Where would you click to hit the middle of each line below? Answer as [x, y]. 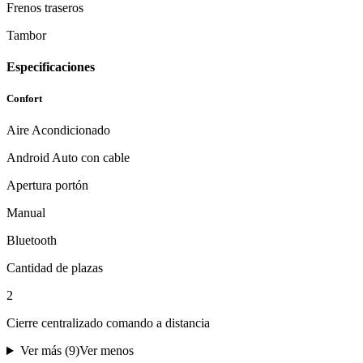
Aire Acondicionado [58, 130]
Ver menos [106, 351]
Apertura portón [47, 186]
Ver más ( [44, 351]
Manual [26, 213]
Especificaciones [51, 66]
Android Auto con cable [68, 158]
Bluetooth [32, 241]
